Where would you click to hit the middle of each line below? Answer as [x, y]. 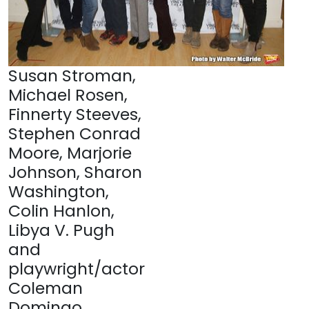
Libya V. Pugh [61, 230]
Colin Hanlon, [61, 210]
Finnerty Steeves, [75, 114]
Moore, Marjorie [70, 152]
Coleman [46, 288]
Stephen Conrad [74, 133]
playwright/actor [77, 268]
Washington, [59, 191]
